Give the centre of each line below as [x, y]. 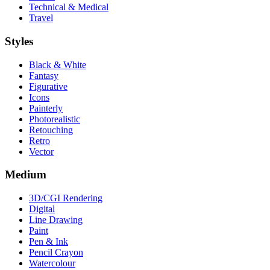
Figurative [48, 86]
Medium [26, 175]
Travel [41, 18]
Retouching [51, 130]
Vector [41, 151]
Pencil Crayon [56, 252]
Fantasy [44, 75]
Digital [42, 209]
